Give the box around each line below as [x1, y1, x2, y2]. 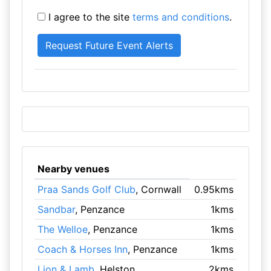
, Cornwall [135, 183, 181, 195]
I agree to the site [45, 11, 132, 23]
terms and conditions [132, 11, 229, 23]
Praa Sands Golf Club [37, 183, 135, 195]
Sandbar [37, 203, 75, 215]
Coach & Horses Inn [37, 243, 128, 255]
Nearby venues [37, 163, 109, 175]
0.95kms [194, 183, 234, 195]
